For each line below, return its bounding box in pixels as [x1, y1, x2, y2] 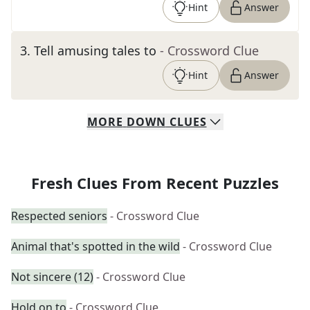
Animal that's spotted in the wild [11, 239, 180, 254]
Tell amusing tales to [34, 42, 156, 59]
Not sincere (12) [11, 269, 93, 284]
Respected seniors [11, 208, 107, 224]
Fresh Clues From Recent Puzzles [31, 172, 279, 193]
